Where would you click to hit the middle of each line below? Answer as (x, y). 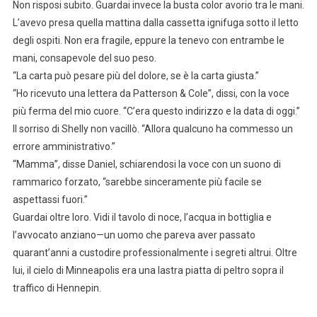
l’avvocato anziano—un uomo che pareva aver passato (134, 235)
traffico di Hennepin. (57, 288)
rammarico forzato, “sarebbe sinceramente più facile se (137, 182)
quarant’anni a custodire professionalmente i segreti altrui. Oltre (155, 253)
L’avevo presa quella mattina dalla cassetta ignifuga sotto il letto (155, 23)
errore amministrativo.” (64, 147)
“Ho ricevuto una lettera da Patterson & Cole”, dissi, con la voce (151, 94)
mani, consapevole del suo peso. (84, 58)
